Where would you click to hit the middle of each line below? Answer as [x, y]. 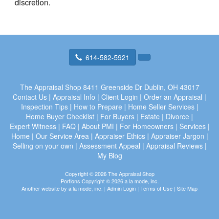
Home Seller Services [161, 106]
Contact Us [30, 97]
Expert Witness [33, 126]
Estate [150, 116]
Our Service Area [62, 136]
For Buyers [117, 116]
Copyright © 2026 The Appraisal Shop [109, 173]
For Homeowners [146, 126]
